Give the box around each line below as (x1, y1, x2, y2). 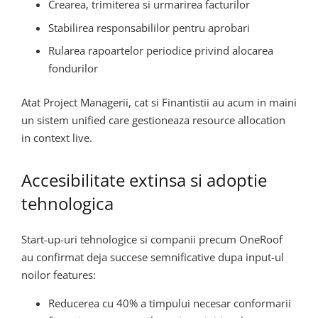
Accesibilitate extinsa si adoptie (21, 168, 267, 192)
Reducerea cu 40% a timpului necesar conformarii (48, 296, 291, 311)
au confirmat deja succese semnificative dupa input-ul (21, 250, 284, 265)
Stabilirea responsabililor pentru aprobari (48, 20, 250, 35)
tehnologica (21, 191, 114, 215)
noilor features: (21, 268, 96, 283)
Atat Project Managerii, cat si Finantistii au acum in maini (21, 94, 297, 109)
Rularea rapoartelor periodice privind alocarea (48, 43, 273, 58)
